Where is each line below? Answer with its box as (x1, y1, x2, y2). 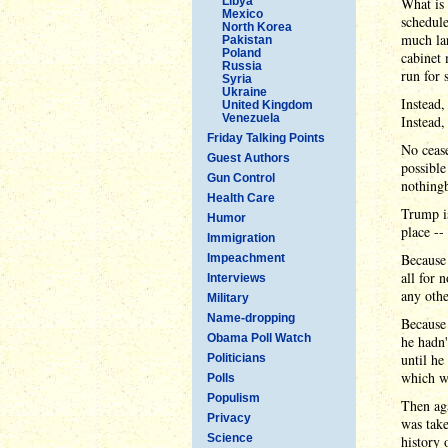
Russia (222, 58, 262, 73)
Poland (222, 45, 261, 60)
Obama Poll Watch (207, 330, 311, 345)
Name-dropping (207, 310, 295, 325)
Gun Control (207, 170, 275, 185)
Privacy (207, 410, 251, 425)
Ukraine (222, 84, 267, 99)
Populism (207, 390, 260, 405)
